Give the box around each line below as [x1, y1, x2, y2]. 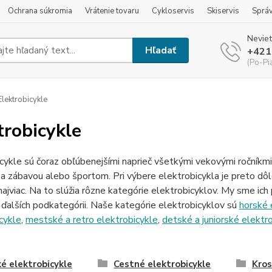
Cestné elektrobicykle [114, 258, 211, 270]
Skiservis [207, 5, 239, 16]
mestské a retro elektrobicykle [25, 213, 158, 226]
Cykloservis [152, 5, 194, 16]
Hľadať [145, 43, 177, 57]
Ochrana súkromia [8, 5, 72, 16]
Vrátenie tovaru [85, 5, 139, 16]
